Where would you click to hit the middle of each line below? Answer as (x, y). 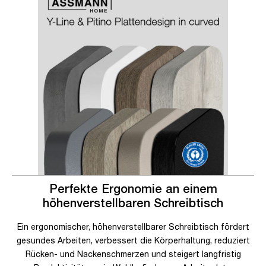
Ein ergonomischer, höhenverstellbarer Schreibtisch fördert (133, 226)
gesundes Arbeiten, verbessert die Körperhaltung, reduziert (133, 240)
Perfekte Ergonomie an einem (133, 188)
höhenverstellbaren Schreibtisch (133, 202)
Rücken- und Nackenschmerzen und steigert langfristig (133, 254)
